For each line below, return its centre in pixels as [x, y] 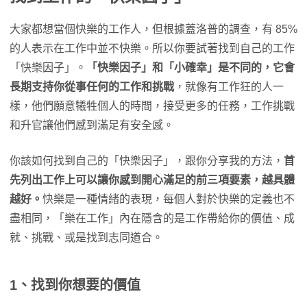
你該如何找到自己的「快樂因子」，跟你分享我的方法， [147, 161]
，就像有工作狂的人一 [229, 87]
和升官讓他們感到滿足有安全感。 [92, 125]
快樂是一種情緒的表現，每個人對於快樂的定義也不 [169, 199]
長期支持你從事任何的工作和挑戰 [92, 87]
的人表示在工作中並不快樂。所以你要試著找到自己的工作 [152, 48]
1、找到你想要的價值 [75, 285]
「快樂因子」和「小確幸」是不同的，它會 [191, 67]
